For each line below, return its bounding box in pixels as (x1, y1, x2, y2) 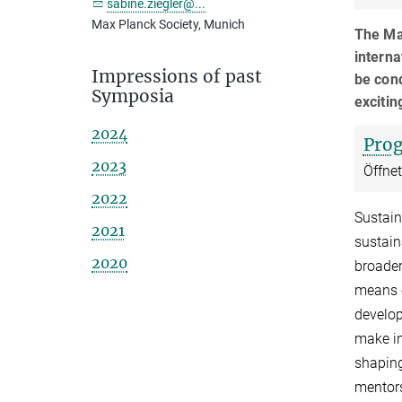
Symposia (92, 85, 174, 107)
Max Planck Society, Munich (92, 17, 245, 31)
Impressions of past (92, 66, 262, 87)
